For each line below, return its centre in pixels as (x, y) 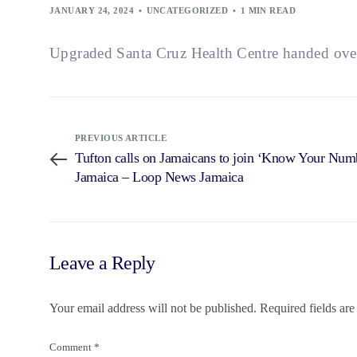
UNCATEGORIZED (187, 10)
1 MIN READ (268, 10)
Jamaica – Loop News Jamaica (159, 177)
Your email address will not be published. (153, 308)
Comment (72, 347)
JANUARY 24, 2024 (92, 10)
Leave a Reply (102, 263)
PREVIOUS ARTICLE (121, 137)
